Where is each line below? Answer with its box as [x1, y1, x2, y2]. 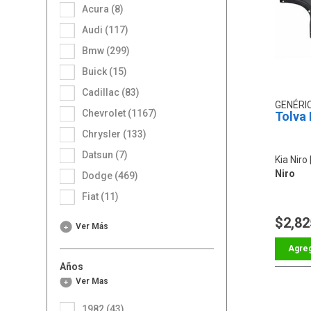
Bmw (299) [88, 44, 131, 56]
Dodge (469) [88, 169, 139, 181]
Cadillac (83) [88, 86, 140, 98]
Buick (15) [88, 65, 128, 77]
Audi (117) [88, 24, 129, 35]
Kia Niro [274, 154, 308, 166]
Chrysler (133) [88, 128, 147, 140]
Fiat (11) [87, 190, 119, 202]
